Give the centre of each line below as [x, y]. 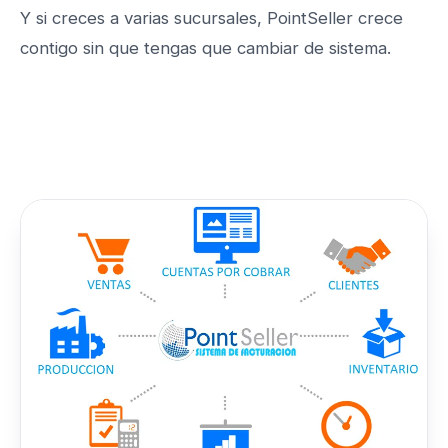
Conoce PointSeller [135, 123]
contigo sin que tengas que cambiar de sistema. [205, 48]
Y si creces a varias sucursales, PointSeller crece [211, 18]
